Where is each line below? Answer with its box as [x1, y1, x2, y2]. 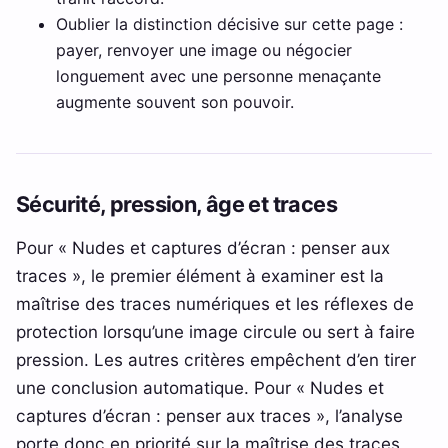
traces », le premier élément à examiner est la [16, 265, 384, 287]
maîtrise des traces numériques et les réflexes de [16, 293, 414, 315]
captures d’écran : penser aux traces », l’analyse [16, 405, 403, 427]
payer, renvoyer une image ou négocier [56, 40, 352, 61]
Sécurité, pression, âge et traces [16, 191, 338, 218]
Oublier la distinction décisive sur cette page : [56, 14, 403, 35]
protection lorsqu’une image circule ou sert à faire [16, 321, 415, 343]
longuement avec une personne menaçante [56, 66, 381, 87]
